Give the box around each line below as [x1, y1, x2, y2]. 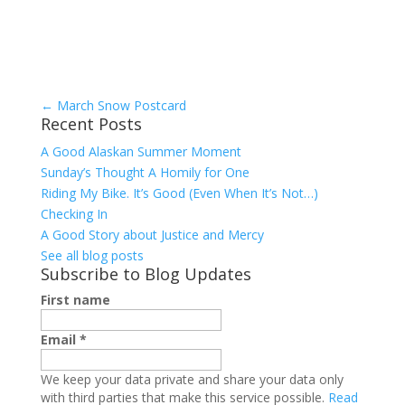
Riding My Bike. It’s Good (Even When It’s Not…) [40, 184, 318, 202]
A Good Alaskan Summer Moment [40, 142, 241, 160]
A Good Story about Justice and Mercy [40, 225, 264, 243]
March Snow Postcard [52, 96, 186, 114]
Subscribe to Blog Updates [40, 262, 251, 285]
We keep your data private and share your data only [40, 370, 344, 388]
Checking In [40, 204, 108, 222]
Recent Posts [40, 112, 142, 135]
